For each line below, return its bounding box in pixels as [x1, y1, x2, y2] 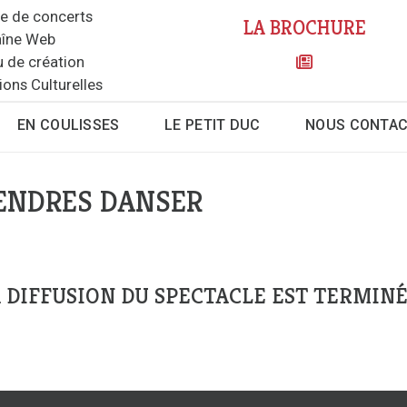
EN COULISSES [16, 116, 120, 134]
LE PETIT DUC [164, 116, 261, 134]
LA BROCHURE [243, 15, 366, 41]
